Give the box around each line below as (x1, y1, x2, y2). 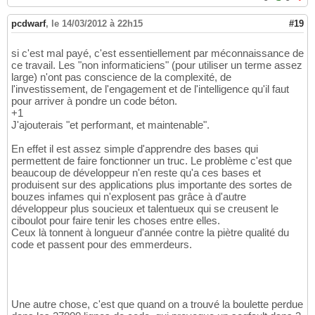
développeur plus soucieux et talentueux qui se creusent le (11, 202, 278, 215)
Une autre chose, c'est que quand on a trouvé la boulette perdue (11, 298, 303, 311)
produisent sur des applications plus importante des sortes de (11, 179, 292, 191)
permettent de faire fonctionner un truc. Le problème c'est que (11, 155, 292, 167)
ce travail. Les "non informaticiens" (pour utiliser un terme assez (11, 59, 302, 72)
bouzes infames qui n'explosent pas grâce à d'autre (11, 191, 246, 203)
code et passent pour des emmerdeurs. (11, 238, 192, 251)
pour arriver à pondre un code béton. (11, 95, 177, 108)
